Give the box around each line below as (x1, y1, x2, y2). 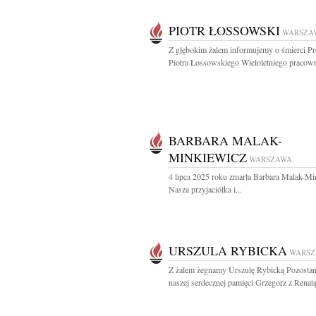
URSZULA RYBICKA (169, 242, 287, 259)
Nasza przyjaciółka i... (169, 183, 242, 195)
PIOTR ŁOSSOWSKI (169, 22, 280, 39)
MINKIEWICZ (169, 149, 247, 166)
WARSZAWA (249, 154, 292, 164)
